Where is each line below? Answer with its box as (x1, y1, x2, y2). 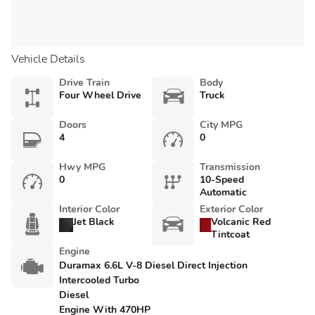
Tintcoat (211, 228, 250, 241)
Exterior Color (200, 202, 263, 216)
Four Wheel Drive (59, 89, 141, 102)
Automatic (200, 186, 247, 199)
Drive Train (59, 76, 110, 89)
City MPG (200, 118, 243, 131)
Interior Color (59, 202, 120, 216)
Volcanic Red (211, 215, 271, 229)
